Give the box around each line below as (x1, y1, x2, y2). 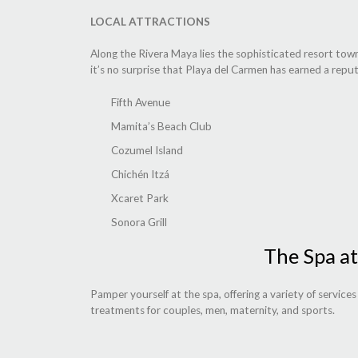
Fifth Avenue (111, 95, 170, 109)
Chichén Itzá (111, 167, 169, 181)
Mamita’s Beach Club (111, 119, 212, 133)
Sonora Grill (111, 215, 167, 229)
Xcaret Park (111, 191, 169, 205)
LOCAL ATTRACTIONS (90, 14, 210, 28)
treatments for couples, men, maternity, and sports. (90, 304, 335, 317)
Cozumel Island (111, 143, 183, 157)
